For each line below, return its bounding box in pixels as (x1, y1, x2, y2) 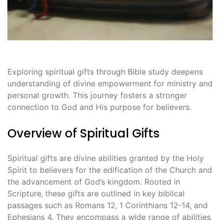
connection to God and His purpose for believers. (7, 102, 192, 112)
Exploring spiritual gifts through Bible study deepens (7, 66, 203, 77)
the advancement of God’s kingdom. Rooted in (7, 176, 180, 187)
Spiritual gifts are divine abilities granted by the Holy (7, 153, 204, 163)
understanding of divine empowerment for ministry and (7, 78, 213, 88)
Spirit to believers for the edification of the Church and (7, 165, 212, 175)
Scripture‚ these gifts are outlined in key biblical (7, 188, 185, 198)
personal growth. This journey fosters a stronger (7, 90, 187, 100)
